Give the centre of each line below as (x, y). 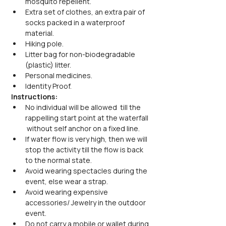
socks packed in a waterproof (76, 22)
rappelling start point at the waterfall (88, 118)
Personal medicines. (59, 75)
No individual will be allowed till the (84, 107)
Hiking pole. (44, 44)
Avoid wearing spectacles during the (87, 171)
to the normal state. (59, 160)
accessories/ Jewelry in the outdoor (86, 203)
